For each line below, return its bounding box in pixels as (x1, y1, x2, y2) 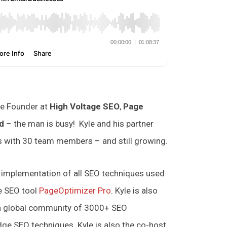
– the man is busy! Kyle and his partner (4, 118, 154, 129)
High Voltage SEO (50, 101, 120, 111)
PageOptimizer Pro (39, 185, 111, 196)
